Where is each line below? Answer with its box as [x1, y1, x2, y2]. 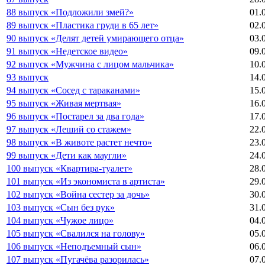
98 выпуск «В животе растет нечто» [7, 137, 152, 147]
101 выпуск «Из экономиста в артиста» [7, 176, 165, 186]
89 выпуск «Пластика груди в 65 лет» [7, 20, 159, 30]
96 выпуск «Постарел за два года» [7, 111, 144, 121]
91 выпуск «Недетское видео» [7, 46, 128, 56]
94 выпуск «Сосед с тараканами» [7, 85, 140, 95]
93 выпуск [7, 72, 49, 82]
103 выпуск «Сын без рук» [7, 202, 115, 212]
